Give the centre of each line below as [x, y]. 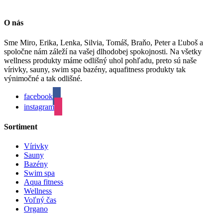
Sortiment [21, 127]
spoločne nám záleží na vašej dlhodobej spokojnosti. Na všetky [103, 51]
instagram [39, 107]
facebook [38, 96]
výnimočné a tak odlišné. [43, 78]
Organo [36, 209]
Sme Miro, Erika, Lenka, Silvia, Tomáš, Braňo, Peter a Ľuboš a [104, 42]
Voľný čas [40, 200]
